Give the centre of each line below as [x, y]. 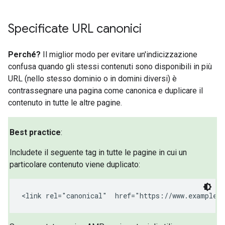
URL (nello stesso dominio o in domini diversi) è [92, 78]
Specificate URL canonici [75, 28]
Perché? [24, 54]
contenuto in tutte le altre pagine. [65, 102]
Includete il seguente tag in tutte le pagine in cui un [98, 153]
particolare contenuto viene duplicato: [75, 165]
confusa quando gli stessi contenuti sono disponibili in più [110, 66]
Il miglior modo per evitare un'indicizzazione [119, 54]
